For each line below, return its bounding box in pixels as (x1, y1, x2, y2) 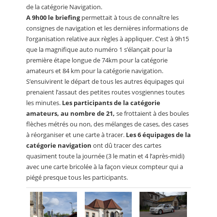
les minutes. (26, 98, 62, 107)
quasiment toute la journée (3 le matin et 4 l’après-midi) (26, 151, 185, 160)
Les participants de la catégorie (62, 98, 160, 107)
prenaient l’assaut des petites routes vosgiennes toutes (26, 87, 185, 96)
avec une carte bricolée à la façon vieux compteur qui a (26, 162, 183, 171)
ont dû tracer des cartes (92, 140, 161, 150)
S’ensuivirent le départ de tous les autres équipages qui (26, 77, 184, 86)
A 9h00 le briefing (26, 13, 80, 22)
